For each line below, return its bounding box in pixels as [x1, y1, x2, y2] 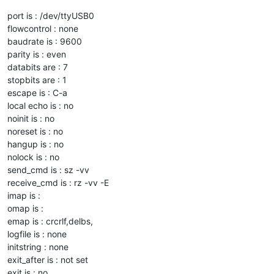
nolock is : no [7, 151, 59, 162]
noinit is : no [7, 113, 54, 124]
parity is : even [7, 48, 66, 59]
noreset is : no [7, 125, 63, 136]
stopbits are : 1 [7, 74, 67, 85]
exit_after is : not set [7, 254, 88, 265]
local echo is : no [7, 100, 73, 111]
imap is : [7, 190, 40, 201]
